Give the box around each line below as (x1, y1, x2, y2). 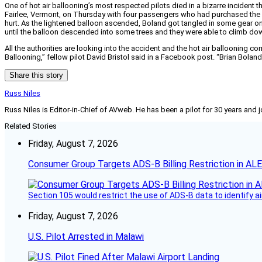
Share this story (9, 71, 63, 80)
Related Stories (5, 122, 57, 131)
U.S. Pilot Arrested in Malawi (28, 231, 144, 243)
